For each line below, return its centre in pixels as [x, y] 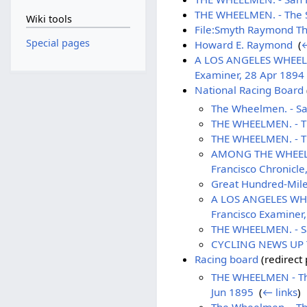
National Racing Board [249, 90]
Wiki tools [49, 19]
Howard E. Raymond [243, 45]
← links [280, 292]
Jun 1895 [232, 292]
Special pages [58, 43]
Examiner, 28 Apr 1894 [249, 75]
